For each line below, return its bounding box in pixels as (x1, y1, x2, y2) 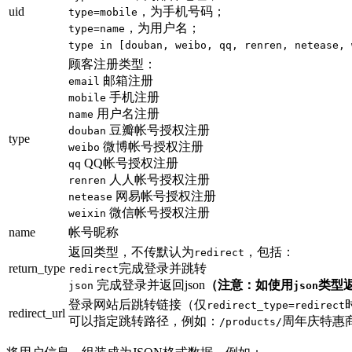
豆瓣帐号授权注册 (106, 123, 210, 137)
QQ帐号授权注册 (81, 156, 178, 170)
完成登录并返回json (93, 278, 205, 292)
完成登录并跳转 (119, 262, 207, 276)
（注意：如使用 (205, 278, 293, 292)
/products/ (219, 316, 282, 328)
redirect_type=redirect (207, 299, 345, 312)
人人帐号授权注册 (106, 173, 210, 187)
